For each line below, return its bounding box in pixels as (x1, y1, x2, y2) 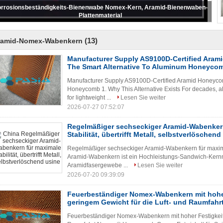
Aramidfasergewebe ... (67, 162, 129, 169)
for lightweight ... (67, 94, 112, 101)
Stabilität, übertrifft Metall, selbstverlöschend (67, 130, 221, 138)
